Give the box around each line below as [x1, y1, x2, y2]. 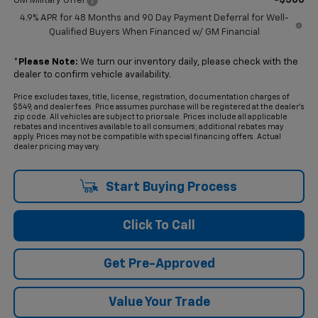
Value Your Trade [108, 295, 210, 309]
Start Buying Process [102, 180, 237, 194]
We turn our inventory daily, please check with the [77, 57, 298, 67]
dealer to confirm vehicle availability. [13, 70, 171, 79]
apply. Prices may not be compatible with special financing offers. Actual [13, 133, 281, 141]
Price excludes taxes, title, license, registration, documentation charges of [13, 93, 290, 101]
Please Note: [18, 57, 78, 67]
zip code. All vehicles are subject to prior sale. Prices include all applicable [13, 113, 287, 121]
